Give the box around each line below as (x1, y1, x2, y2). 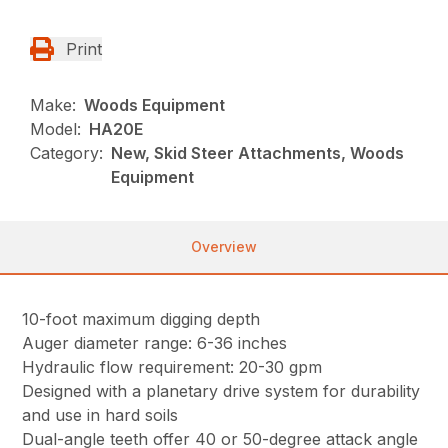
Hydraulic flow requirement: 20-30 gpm (22, 357, 323, 378)
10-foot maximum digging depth (22, 309, 261, 330)
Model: (30, 119, 82, 140)
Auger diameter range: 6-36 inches (22, 333, 288, 354)
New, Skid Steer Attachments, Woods (111, 143, 405, 164)
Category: (30, 143, 104, 164)
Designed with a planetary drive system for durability (22, 381, 421, 402)
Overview (191, 238, 257, 256)
